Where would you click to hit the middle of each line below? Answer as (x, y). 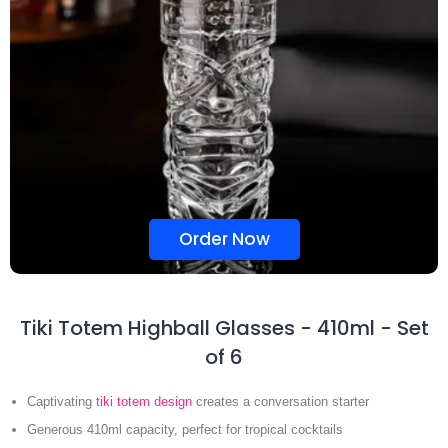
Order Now (224, 238)
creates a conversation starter (280, 401)
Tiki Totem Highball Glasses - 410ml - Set (224, 327)
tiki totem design (144, 401)
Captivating (61, 401)
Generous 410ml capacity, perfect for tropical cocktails (185, 429)
